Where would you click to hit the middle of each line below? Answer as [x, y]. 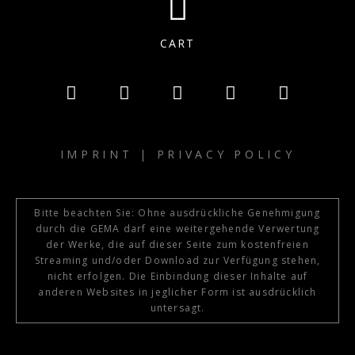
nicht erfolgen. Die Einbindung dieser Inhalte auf [177, 277]
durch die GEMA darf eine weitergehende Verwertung [177, 229]
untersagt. [177, 308]
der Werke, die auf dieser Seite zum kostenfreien [177, 245]
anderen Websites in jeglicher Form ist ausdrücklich [177, 292]
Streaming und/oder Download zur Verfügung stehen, [177, 261]
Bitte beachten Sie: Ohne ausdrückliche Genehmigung [177, 213]
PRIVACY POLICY [226, 155]
